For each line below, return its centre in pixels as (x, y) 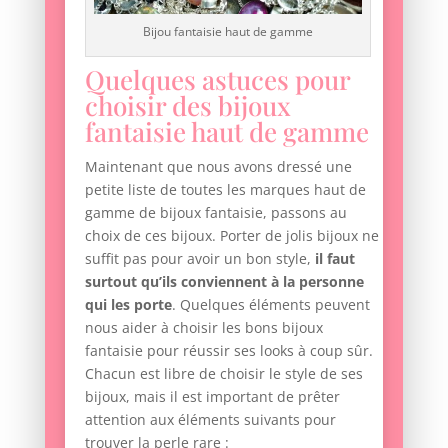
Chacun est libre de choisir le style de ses (223, 374)
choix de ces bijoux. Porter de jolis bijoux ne (231, 236)
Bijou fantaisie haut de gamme (228, 32)
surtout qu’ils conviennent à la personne (224, 282)
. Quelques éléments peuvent (270, 305)
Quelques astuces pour (217, 80)
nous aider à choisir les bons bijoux (203, 328)
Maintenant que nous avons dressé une (218, 167)
